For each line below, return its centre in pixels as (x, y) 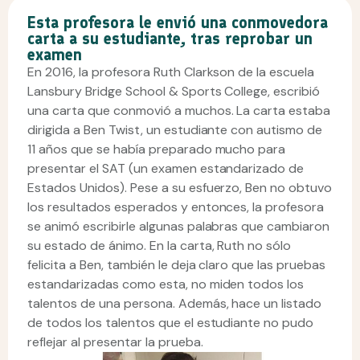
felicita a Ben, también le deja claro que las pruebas (177, 265)
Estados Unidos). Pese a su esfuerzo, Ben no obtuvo (180, 188)
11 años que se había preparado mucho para (157, 149)
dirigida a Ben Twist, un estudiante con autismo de (175, 130)
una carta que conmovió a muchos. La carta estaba (179, 110)
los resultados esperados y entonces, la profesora (176, 207)
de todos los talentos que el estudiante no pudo (171, 323)
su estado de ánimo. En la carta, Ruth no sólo (160, 245)
